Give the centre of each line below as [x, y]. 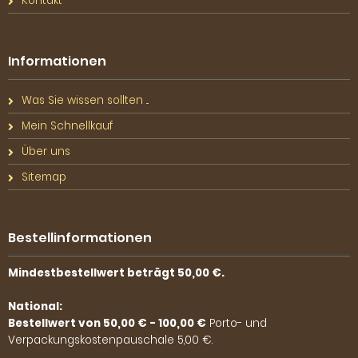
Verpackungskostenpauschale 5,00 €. [110, 340]
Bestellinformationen [80, 237]
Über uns [46, 151]
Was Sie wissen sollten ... [85, 100]
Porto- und [237, 323]
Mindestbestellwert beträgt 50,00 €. [116, 272]
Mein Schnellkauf [67, 125]
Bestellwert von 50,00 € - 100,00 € [107, 323]
